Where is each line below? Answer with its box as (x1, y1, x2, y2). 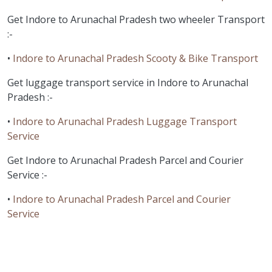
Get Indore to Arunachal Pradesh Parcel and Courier (7, 154, 243, 168)
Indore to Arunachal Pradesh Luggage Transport (13, 115, 237, 129)
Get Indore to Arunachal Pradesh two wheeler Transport (7, 13, 265, 27)
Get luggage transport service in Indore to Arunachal (7, 76, 248, 90)
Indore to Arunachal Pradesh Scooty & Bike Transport (13, 52, 258, 66)
